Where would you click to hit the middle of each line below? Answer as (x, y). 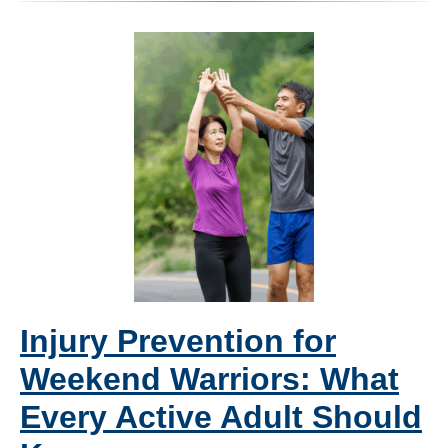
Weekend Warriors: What (209, 379)
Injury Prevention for (178, 341)
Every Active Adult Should (221, 417)
